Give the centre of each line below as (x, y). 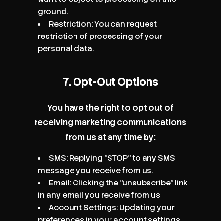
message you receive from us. (96, 170)
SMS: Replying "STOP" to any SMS (112, 158)
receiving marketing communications (110, 122)
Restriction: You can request (103, 24)
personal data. (66, 48)
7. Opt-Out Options (110, 82)
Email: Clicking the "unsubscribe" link (119, 183)
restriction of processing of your (100, 36)
